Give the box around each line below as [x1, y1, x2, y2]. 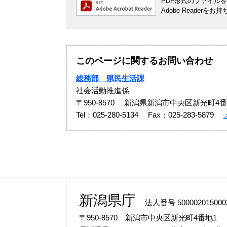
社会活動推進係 [75, 86, 129, 95]
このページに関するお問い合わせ [75, 56, 213, 66]
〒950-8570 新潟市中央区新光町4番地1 [79, 213, 217, 222]
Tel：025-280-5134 [75, 110, 138, 120]
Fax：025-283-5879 [147, 110, 214, 120]
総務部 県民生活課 [75, 74, 144, 83]
